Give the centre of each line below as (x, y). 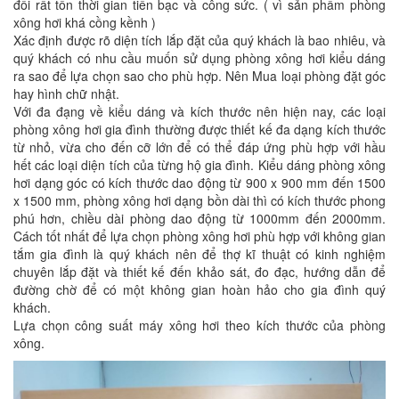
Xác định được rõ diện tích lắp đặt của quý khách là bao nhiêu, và (199, 40)
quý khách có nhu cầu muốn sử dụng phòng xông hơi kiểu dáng (199, 57)
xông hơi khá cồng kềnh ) (86, 22)
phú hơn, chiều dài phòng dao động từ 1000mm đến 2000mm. (199, 218)
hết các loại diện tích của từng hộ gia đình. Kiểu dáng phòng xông (199, 164)
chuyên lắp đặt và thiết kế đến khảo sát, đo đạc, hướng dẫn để (199, 271)
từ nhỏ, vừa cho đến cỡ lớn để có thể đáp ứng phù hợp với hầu (199, 147)
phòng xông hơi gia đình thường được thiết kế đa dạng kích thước (199, 129)
